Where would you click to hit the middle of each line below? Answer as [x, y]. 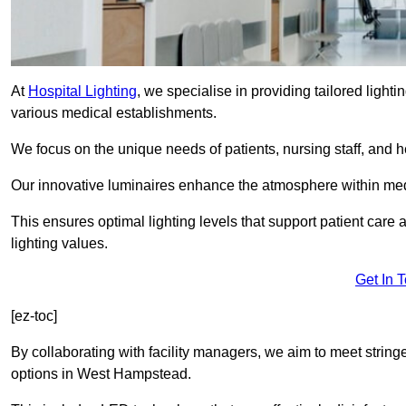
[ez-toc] [34, 316]
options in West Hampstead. [101, 374]
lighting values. [59, 244]
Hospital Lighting [82, 92]
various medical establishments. [114, 113]
